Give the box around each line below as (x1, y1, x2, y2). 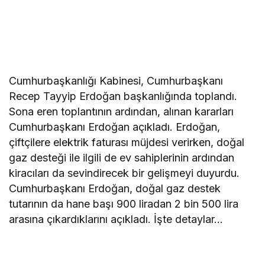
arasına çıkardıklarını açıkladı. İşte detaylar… (9, 213, 224, 226)
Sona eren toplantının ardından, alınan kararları (9, 105, 234, 118)
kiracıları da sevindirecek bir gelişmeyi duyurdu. (9, 167, 240, 180)
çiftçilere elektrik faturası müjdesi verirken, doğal (9, 136, 245, 149)
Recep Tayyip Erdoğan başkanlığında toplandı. (9, 90, 238, 103)
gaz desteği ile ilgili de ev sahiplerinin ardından (9, 151, 235, 164)
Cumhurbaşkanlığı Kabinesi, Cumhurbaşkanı (9, 75, 224, 88)
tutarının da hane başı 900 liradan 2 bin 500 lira (9, 198, 239, 211)
